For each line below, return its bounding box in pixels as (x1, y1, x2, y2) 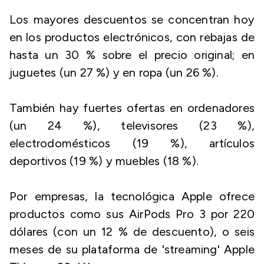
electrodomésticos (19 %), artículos (9, 136, 255, 150)
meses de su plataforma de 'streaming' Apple (9, 242, 255, 256)
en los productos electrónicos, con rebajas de (9, 30, 255, 44)
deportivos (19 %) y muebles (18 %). (9, 154, 199, 168)
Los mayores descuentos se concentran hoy (9, 12, 255, 27)
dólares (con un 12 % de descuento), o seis (9, 225, 255, 239)
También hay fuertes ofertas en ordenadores (9, 101, 255, 115)
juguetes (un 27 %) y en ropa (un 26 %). (9, 65, 219, 80)
